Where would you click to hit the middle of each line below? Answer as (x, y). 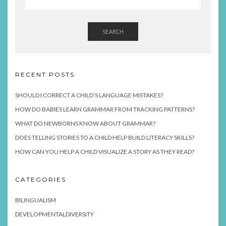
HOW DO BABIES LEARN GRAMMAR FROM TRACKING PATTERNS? (105, 109)
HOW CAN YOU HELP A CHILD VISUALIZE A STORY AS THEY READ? (105, 152)
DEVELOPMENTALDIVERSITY (54, 214)
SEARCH (113, 32)
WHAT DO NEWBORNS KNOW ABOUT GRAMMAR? (85, 124)
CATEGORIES (41, 180)
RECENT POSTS (45, 75)
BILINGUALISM (36, 200)
